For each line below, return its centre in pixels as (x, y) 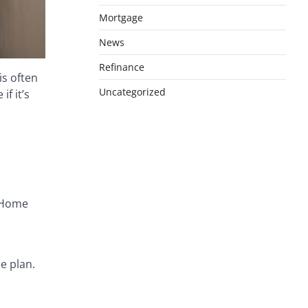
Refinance (122, 67)
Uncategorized (132, 91)
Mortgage (121, 17)
